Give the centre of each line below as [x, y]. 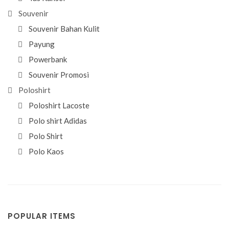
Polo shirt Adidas [58, 121]
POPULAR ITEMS [42, 216]
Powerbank [48, 59]
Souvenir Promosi [59, 75]
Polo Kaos [46, 151]
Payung [42, 44]
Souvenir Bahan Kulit [64, 29]
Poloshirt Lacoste [59, 105]
